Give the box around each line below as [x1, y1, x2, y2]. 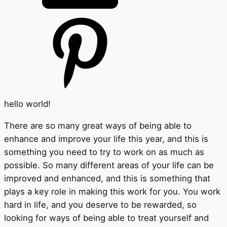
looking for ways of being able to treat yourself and [4, 212, 209, 223]
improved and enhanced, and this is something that [4, 173, 210, 183]
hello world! [4, 98, 51, 109]
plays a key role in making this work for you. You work [4, 186, 220, 197]
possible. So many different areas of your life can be [4, 160, 214, 170]
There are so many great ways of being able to [4, 120, 192, 131]
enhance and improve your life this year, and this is [4, 133, 208, 144]
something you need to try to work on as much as [4, 146, 204, 157]
